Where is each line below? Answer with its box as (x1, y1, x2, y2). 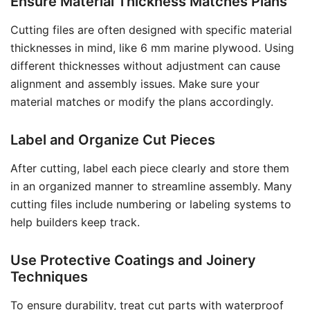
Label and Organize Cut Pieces (10, 131, 215, 148)
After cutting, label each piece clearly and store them (10, 161, 289, 175)
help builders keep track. (10, 215, 140, 229)
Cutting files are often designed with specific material (10, 23, 292, 37)
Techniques (10, 268, 88, 285)
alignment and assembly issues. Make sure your (10, 77, 259, 91)
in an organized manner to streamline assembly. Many (10, 179, 292, 193)
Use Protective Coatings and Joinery (10, 252, 256, 268)
